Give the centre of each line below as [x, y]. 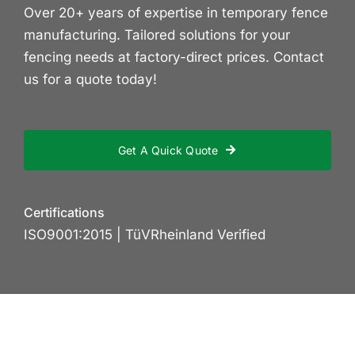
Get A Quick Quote [168, 150]
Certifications [64, 212]
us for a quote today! [90, 79]
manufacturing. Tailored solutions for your [157, 34]
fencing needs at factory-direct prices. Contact [174, 57]
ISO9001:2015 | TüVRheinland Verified [145, 234]
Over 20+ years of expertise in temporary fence [176, 12]
